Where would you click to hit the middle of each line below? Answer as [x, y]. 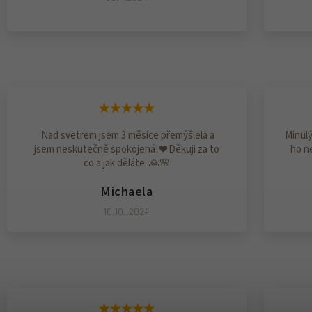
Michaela [127, 191]
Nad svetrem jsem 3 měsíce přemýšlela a [126, 135]
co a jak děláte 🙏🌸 [126, 163]
